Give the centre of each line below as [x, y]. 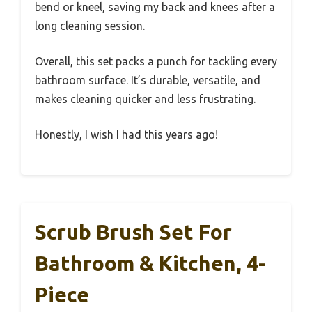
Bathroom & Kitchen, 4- [150, 263]
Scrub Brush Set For [133, 232]
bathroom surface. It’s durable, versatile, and [148, 80]
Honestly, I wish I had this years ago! [126, 134]
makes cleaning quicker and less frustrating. [145, 99]
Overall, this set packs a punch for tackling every [156, 61]
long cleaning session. [90, 25]
